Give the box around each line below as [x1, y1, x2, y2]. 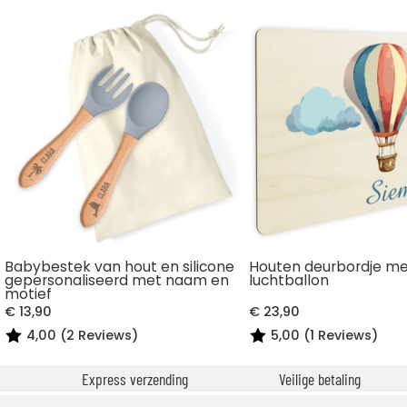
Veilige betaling [274, 368, 361, 389]
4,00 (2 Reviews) [26, 325, 139, 344]
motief [5, 284, 53, 304]
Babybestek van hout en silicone [5, 257, 235, 277]
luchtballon [249, 271, 330, 291]
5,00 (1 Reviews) [271, 325, 379, 344]
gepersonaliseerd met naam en [5, 271, 230, 291]
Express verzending [78, 368, 189, 389]
